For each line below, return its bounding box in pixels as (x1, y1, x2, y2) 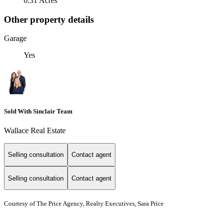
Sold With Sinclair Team (4, 107, 73, 115)
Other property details (4, 14, 94, 25)
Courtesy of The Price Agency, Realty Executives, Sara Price (4, 200, 164, 208)
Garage (4, 34, 27, 43)
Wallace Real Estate (4, 126, 66, 135)
